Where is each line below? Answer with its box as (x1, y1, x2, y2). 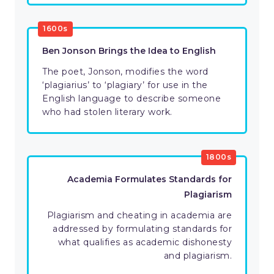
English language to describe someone (42, 93, 221, 105)
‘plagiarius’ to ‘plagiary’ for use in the (42, 80, 208, 91)
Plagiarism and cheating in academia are (46, 210, 232, 221)
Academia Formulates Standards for (67, 174, 232, 185)
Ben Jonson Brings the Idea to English (42, 45, 216, 57)
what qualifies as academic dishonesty (57, 237, 232, 248)
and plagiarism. (163, 250, 232, 262)
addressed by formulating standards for (53, 223, 232, 235)
